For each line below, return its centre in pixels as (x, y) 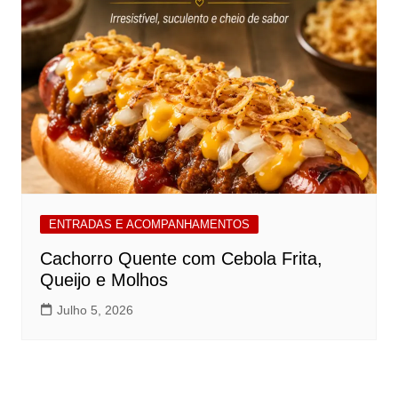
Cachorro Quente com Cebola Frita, (181, 259)
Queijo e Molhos (103, 280)
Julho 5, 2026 (95, 310)
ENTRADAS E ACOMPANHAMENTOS (149, 225)
